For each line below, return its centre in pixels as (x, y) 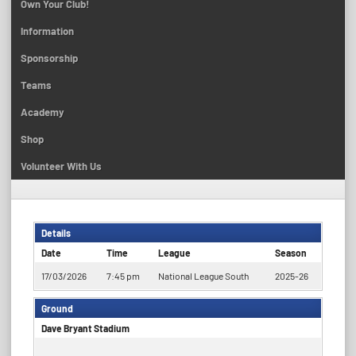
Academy (43, 112)
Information (47, 31)
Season (291, 252)
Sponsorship (49, 58)
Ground (57, 308)
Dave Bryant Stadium (85, 328)
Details (56, 232)
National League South (203, 275)
